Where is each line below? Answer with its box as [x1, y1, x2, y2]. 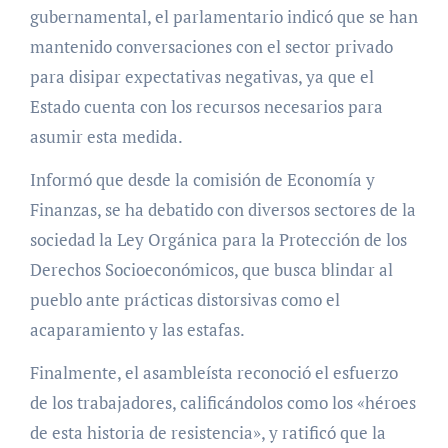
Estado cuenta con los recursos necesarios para [29, 95, 383, 119]
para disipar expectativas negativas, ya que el [29, 65, 374, 89]
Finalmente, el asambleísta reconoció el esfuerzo [29, 361, 398, 385]
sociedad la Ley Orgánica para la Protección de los [29, 228, 407, 252]
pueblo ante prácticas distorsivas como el [29, 288, 340, 312]
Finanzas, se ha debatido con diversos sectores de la [29, 198, 416, 222]
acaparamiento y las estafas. [29, 318, 245, 342]
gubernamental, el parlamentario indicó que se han [29, 5, 418, 29]
